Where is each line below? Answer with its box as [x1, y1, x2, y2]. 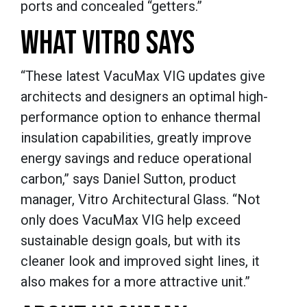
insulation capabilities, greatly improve [21, 130, 251, 147]
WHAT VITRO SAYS [21, 24, 195, 64]
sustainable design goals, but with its [21, 232, 241, 249]
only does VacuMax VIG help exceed [21, 212, 241, 229]
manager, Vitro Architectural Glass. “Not [21, 191, 260, 208]
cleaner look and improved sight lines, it [21, 253, 260, 270]
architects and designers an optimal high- [21, 88, 268, 106]
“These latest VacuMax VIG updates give [21, 68, 265, 85]
